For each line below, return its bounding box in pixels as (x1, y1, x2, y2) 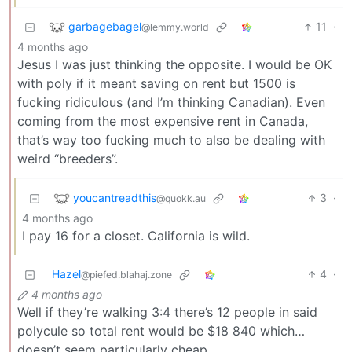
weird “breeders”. (17, 151, 118, 167)
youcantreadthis (73, 190, 156, 204)
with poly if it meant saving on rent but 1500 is (17, 75, 295, 92)
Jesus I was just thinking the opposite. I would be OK (17, 57, 332, 73)
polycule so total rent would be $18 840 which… (17, 323, 305, 339)
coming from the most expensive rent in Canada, (17, 113, 308, 130)
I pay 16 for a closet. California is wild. (22, 228, 250, 244)
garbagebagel (68, 19, 141, 33)
